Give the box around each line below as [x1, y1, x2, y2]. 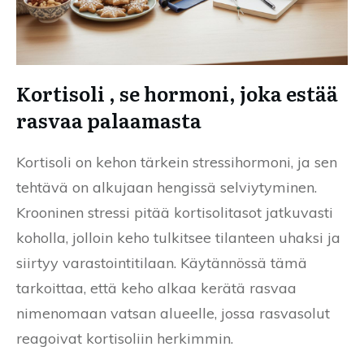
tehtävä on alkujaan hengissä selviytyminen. [16, 177, 317, 197]
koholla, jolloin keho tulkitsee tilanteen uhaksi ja [16, 227, 340, 247]
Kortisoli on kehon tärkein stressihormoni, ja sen [16, 152, 337, 171]
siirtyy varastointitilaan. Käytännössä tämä [16, 253, 307, 272]
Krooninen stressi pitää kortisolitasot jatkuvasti [16, 202, 333, 222]
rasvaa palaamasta [16, 105, 201, 134]
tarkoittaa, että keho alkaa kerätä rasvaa [16, 278, 297, 297]
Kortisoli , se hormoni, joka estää [16, 78, 338, 107]
